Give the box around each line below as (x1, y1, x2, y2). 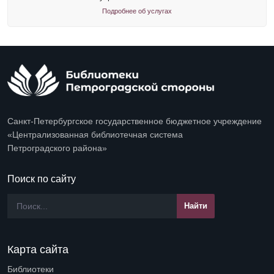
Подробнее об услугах (102, 7, 172, 15)
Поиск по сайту (7, 173, 76, 184)
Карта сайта (7, 243, 68, 256)
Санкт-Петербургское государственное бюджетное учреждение (7, 116, 262, 126)
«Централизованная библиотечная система (7, 129, 183, 139)
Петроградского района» (7, 143, 107, 153)
